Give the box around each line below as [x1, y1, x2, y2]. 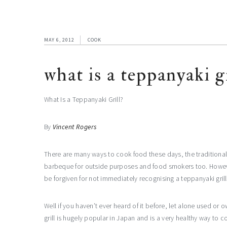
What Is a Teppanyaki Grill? [44, 95, 124, 104]
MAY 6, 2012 [44, 36, 74, 43]
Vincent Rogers [52, 122, 97, 131]
